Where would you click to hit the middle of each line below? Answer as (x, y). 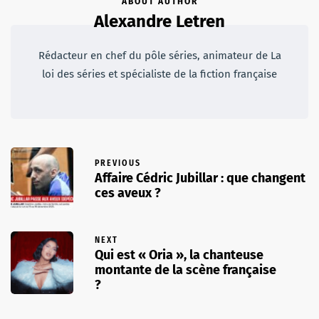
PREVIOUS (118, 163)
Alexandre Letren (159, 21)
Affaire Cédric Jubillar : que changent (200, 178)
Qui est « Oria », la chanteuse (179, 255)
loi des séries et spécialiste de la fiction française (159, 74)
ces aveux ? (128, 193)
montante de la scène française (185, 270)
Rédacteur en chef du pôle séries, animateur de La (159, 55)
